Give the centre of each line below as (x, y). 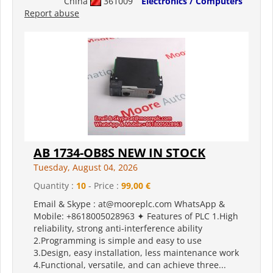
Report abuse (52, 13)
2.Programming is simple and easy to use (118, 241)
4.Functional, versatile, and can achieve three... (130, 265)
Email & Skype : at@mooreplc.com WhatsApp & (129, 204)
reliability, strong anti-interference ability (118, 229)
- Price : (104, 186)
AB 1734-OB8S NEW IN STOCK (119, 153)
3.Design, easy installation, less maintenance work (136, 253)
